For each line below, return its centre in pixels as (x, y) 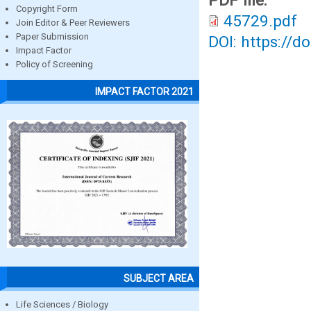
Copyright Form (47, 9)
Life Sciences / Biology (62, 304)
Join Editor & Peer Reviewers (73, 23)
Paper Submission (52, 37)
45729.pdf (260, 21)
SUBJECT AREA (159, 278)
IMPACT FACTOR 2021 (144, 91)
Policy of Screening (54, 65)
